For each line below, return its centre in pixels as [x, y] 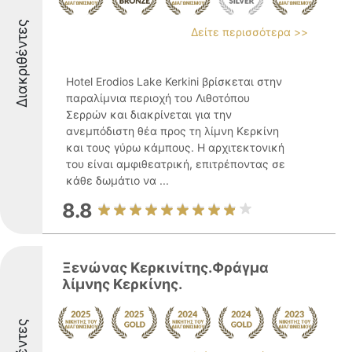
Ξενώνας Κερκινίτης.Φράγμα [165, 268]
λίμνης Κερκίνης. [122, 284]
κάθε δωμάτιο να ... [117, 180]
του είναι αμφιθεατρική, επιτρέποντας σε [176, 164]
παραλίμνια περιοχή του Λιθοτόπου [158, 98]
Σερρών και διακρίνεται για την [149, 114]
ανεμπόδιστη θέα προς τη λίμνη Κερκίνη [172, 131]
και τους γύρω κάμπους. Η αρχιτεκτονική [175, 147]
